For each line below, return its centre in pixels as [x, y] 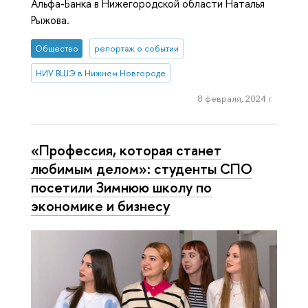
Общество [57, 48]
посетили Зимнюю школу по [121, 187]
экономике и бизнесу [100, 205]
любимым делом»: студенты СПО [142, 168]
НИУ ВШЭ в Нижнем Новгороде [101, 73]
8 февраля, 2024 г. [235, 99]
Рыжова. [50, 20]
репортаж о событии [136, 48]
